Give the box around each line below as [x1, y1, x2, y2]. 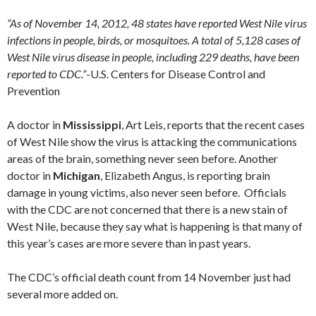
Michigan [53, 169, 100, 182]
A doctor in [7, 118, 63, 131]
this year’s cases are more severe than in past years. [7, 236, 250, 250]
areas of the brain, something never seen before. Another [7, 152, 278, 165]
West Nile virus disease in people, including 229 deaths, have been [7, 50, 299, 63]
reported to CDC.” [7, 67, 86, 80]
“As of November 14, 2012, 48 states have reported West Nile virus [7, 16, 307, 30]
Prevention [7, 84, 60, 97]
